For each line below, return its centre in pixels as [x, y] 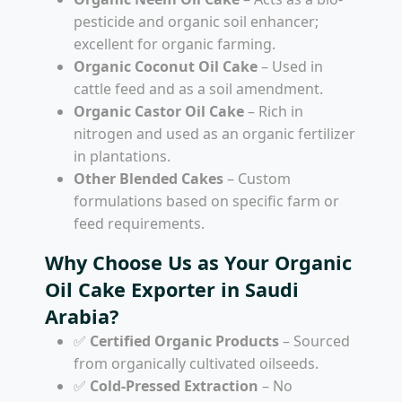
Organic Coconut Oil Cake [166, 66]
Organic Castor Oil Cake [159, 111]
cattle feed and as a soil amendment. [198, 88]
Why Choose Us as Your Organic [198, 262]
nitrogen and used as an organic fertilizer [214, 133]
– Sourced [315, 341]
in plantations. [122, 156]
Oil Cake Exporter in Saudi [172, 289]
